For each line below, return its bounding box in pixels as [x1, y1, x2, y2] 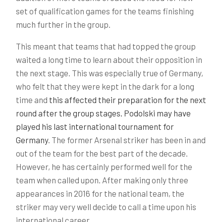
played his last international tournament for [16, 121, 174, 131]
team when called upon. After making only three [16, 175, 188, 185]
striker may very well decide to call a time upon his [16, 202, 196, 212]
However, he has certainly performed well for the [16, 162, 192, 171]
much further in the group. [16, 19, 111, 29]
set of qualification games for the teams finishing [16, 6, 194, 16]
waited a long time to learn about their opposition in [16, 55, 202, 64]
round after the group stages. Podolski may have [16, 108, 191, 118]
